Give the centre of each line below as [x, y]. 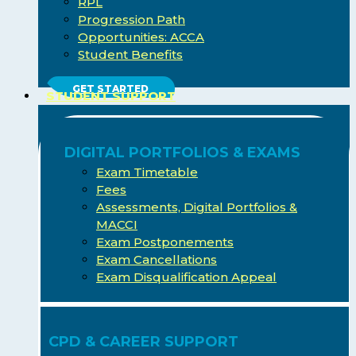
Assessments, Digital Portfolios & [197, 207]
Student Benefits [130, 55]
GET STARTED [110, 89]
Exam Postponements [165, 242]
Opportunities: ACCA [141, 37]
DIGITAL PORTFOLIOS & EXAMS [182, 153]
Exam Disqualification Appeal [186, 277]
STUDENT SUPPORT [111, 96]
